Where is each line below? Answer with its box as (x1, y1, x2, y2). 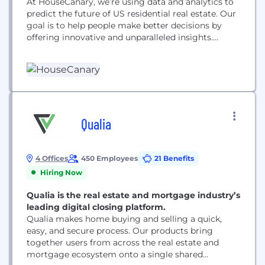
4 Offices (35, 153, 68, 163)
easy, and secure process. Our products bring (27, 225, 213, 236)
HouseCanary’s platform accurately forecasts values (27, 44, 240, 54)
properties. (27, 79, 71, 90)
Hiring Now (40, 167, 82, 177)
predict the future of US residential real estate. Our (27, 8, 236, 19)
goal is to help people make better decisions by (27, 20, 222, 31)
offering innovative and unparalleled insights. (27, 32, 213, 43)
